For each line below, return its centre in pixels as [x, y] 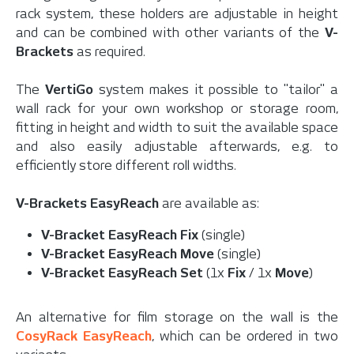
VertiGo [69, 90]
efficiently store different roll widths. [126, 166]
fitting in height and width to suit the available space [177, 128]
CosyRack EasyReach [84, 337]
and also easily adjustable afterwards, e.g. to [177, 147]
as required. [109, 52]
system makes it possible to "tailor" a [215, 90]
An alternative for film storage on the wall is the [177, 318]
